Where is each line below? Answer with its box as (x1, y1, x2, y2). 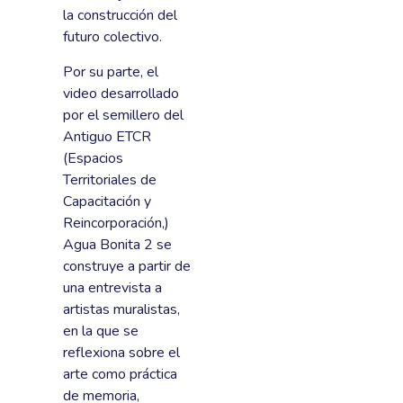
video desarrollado (63, 83, 179, 103)
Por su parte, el (63, 61, 158, 82)
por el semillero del (63, 104, 184, 125)
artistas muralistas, (63, 299, 180, 319)
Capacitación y (63, 191, 151, 211)
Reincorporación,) (63, 212, 169, 233)
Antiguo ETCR (63, 126, 151, 147)
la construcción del (63, 5, 177, 26)
